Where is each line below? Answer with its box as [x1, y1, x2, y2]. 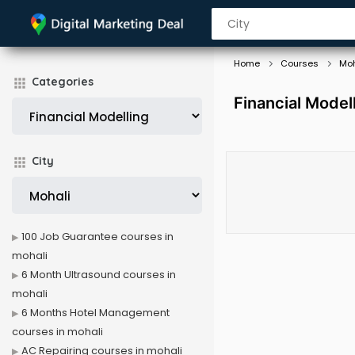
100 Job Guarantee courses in [21, 229, 174, 244]
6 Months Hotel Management [21, 305, 170, 320]
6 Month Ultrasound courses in [21, 267, 176, 282]
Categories [32, 74, 94, 89]
